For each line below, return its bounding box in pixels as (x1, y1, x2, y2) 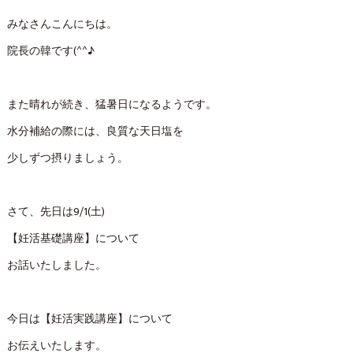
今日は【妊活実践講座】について (6, 310, 173, 328)
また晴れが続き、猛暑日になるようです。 (6, 96, 217, 113)
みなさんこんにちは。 (6, 16, 117, 33)
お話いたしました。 (6, 257, 106, 274)
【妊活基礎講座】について (6, 230, 139, 247)
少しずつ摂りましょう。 (6, 150, 128, 167)
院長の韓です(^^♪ (6, 43, 95, 60)
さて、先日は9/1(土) (6, 203, 105, 221)
